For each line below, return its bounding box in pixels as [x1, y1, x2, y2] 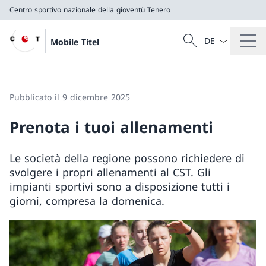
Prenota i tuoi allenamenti [9, 116, 213, 138]
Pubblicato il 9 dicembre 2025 [9, 91, 130, 103]
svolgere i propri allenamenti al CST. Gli [9, 165, 211, 179]
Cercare [179, 30, 214, 43]
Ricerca [179, 40, 208, 52]
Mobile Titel [50, 36, 100, 47]
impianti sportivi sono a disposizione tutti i [9, 179, 230, 194]
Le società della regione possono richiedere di [9, 151, 245, 165]
